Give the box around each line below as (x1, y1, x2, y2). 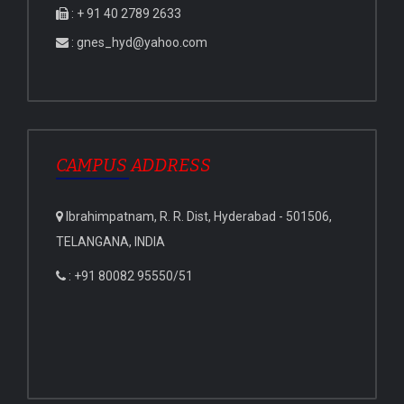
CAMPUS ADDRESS (56, 154, 211, 177)
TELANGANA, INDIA (56, 234, 165, 250)
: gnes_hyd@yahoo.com (69, 35, 207, 50)
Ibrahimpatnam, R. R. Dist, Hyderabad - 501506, (63, 209, 332, 225)
